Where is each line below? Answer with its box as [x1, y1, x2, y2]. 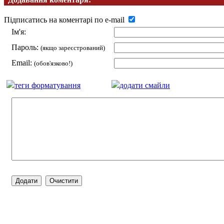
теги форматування [14, 81, 80, 90]
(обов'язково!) [34, 59, 72, 67]
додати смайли [119, 81, 170, 90]
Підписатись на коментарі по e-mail [4, 15, 126, 24]
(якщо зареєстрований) [40, 44, 105, 52]
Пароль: [11, 43, 40, 52]
